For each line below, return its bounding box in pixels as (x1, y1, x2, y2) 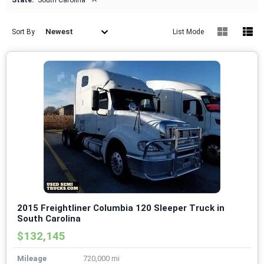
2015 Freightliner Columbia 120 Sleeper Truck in (17, 203, 225, 214)
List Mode (173, 28, 204, 37)
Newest (45, 27, 73, 37)
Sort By (12, 28, 35, 37)
